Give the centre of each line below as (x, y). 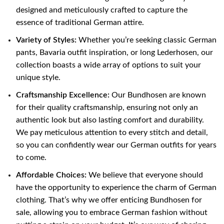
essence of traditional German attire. (80, 23)
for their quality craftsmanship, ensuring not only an (107, 108)
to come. (31, 158)
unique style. (38, 78)
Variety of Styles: (46, 40)
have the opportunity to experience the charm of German (116, 188)
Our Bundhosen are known (158, 95)
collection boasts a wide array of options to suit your (108, 65)
